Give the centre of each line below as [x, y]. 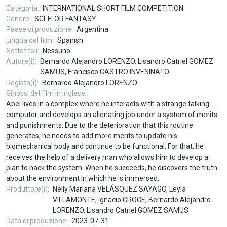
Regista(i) [21, 83]
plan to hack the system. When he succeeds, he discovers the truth [111, 168]
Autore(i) [20, 62]
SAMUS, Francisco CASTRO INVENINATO [105, 72]
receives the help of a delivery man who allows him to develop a [107, 157]
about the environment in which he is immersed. [82, 179]
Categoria [22, 8]
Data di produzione [36, 221]
